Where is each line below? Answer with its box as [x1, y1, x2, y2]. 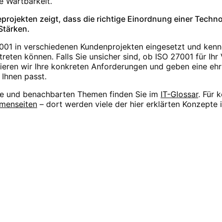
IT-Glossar [161, 89, 198, 100]
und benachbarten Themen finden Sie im [4, 89, 161, 100]
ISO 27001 [155, 52, 193, 62]
